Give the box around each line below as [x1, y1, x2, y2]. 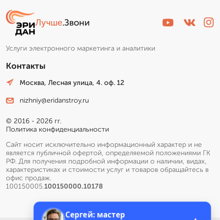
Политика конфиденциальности [6, 125, 109, 134]
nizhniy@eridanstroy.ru [20, 96, 89, 105]
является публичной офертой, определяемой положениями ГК [6, 149, 210, 158]
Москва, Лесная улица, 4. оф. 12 [20, 78, 124, 87]
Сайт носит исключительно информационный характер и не [6, 140, 202, 149]
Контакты [6, 60, 46, 71]
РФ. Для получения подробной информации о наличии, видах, [6, 157, 207, 166]
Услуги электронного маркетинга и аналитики [6, 44, 155, 53]
